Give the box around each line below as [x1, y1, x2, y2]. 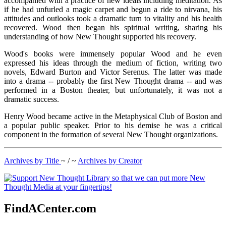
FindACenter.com [4, 201, 96, 215]
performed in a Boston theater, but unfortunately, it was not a [4, 86, 222, 95]
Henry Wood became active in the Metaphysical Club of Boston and [4, 112, 222, 121]
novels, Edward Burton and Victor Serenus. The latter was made [4, 68, 222, 77]
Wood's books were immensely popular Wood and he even [4, 49, 222, 59]
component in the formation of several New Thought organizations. [4, 130, 218, 139]
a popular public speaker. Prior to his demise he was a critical [4, 121, 222, 130]
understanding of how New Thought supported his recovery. [4, 32, 196, 41]
